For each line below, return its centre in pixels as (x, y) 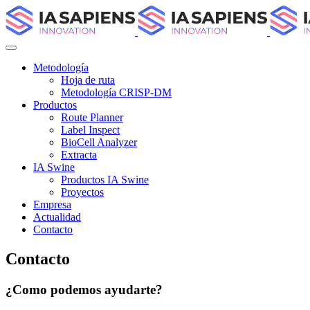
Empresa (52, 204)
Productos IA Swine (105, 180)
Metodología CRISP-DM (116, 92)
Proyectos (82, 192)
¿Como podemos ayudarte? (84, 289)
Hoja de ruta (88, 80)
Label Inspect (90, 130)
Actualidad (57, 217)
